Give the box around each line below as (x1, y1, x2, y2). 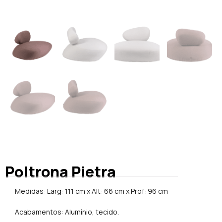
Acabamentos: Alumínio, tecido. (15, 207, 119, 217)
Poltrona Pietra (5, 161, 116, 182)
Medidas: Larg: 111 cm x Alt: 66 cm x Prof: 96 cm (15, 186, 168, 196)
